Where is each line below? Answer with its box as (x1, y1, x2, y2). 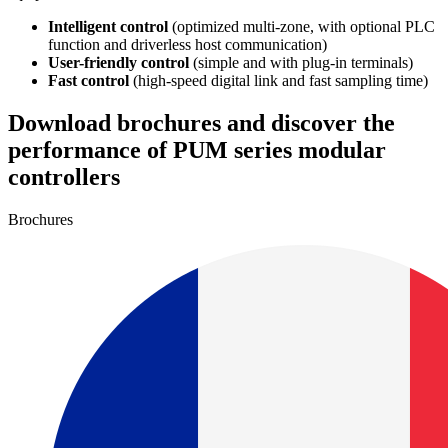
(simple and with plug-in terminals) (189, 54, 413, 72)
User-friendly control (48, 54, 189, 72)
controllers (8, 164, 120, 191)
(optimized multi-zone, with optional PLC (168, 18, 435, 36)
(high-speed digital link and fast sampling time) (129, 72, 428, 90)
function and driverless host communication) (48, 36, 327, 54)
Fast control (48, 72, 129, 90)
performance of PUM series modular (8, 137, 386, 164)
